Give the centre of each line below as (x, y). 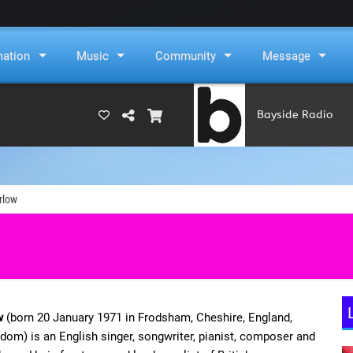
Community (185, 56)
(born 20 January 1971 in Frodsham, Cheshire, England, (148, 318)
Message (286, 56)
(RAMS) (275, 178)
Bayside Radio (295, 115)
